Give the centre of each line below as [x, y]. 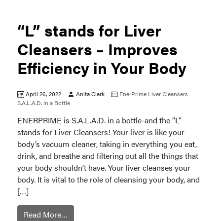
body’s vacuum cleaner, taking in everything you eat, [107, 144]
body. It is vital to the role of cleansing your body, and [109, 179]
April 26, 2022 [43, 94]
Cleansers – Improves [97, 49]
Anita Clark [90, 94]
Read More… [46, 214]
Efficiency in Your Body [102, 67]
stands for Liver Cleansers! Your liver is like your [101, 132]
